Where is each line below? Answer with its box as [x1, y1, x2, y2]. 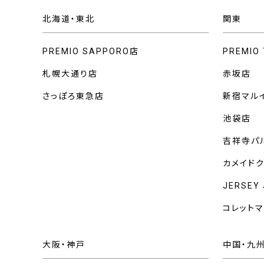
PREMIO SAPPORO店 [42, 47, 139, 56]
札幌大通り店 [42, 69, 98, 78]
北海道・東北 [42, 14, 95, 24]
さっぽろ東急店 [42, 91, 104, 101]
